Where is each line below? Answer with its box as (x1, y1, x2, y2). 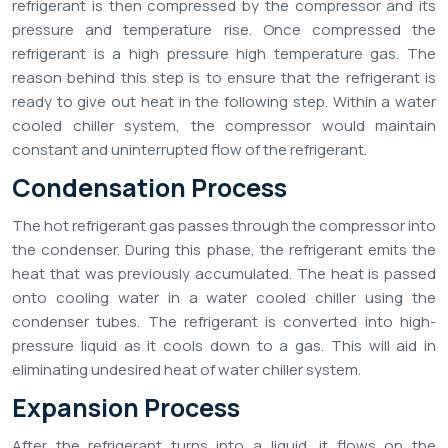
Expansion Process (12, 390, 240, 426)
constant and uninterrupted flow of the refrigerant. (12, 139, 367, 161)
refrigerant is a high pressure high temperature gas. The (12, 43, 436, 65)
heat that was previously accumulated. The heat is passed (12, 263, 436, 285)
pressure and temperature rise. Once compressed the (12, 19, 436, 41)
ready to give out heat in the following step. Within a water (12, 91, 436, 113)
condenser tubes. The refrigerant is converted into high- (12, 311, 436, 333)
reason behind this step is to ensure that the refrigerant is (12, 67, 436, 89)
